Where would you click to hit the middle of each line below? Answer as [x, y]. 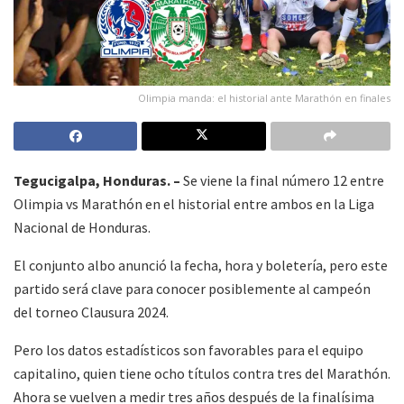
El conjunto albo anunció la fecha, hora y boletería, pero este [201, 265]
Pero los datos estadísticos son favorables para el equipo [188, 349]
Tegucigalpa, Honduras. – [98, 180]
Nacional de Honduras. [82, 227]
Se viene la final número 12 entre [284, 180]
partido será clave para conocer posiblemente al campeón [192, 288]
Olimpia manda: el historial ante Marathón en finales [264, 97]
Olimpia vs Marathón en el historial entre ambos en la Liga [194, 203]
